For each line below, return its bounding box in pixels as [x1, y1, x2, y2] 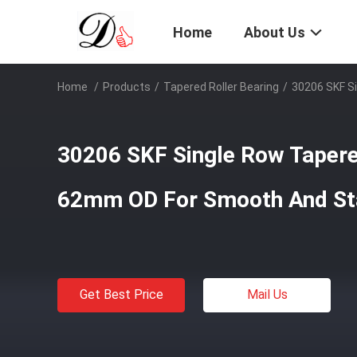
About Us [244, 24, 305, 41]
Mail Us [246, 287, 288, 302]
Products [103, 80, 151, 93]
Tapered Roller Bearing [163, 80, 279, 93]
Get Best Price [79, 287, 163, 302]
